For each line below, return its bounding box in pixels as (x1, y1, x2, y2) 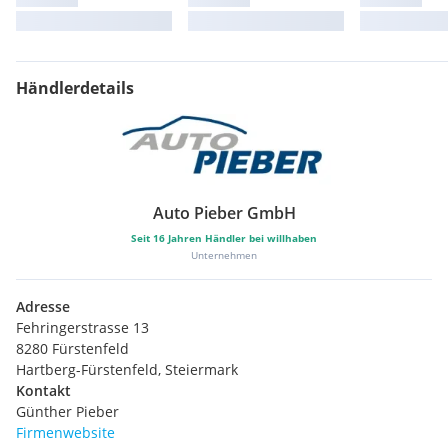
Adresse (16, 297, 70, 317)
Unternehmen (191, 248, 257, 263)
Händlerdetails (16, 76, 134, 99)
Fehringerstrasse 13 (16, 318, 149, 338)
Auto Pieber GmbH (152, 202, 296, 225)
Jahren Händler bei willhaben (165, 231, 317, 246)
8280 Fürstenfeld (16, 339, 129, 359)
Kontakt (16, 381, 71, 401)
